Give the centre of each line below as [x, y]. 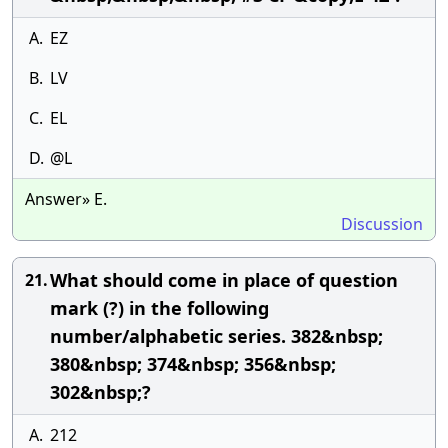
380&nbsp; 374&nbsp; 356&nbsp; [193, 364]
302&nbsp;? [100, 392]
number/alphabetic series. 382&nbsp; [216, 336]
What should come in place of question [224, 280]
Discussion [382, 224]
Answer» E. [66, 199]
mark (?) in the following [159, 308]
